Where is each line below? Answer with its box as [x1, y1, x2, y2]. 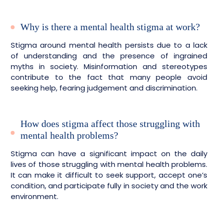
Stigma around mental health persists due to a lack [11, 40, 207, 50]
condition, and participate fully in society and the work [11, 181, 207, 191]
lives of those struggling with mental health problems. [11, 159, 207, 169]
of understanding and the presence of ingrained [11, 51, 207, 61]
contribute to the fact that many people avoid [11, 72, 207, 82]
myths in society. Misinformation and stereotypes [11, 61, 207, 72]
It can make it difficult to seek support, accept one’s [11, 170, 207, 180]
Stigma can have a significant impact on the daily [11, 148, 207, 159]
